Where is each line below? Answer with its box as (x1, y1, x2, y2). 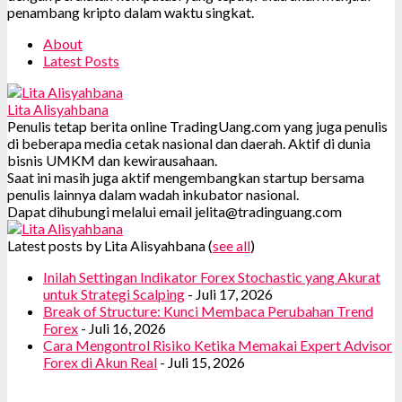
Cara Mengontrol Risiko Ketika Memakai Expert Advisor (43, 336, 392, 354)
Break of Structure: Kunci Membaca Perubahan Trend (43, 301, 373, 319)
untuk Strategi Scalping (43, 284, 185, 302)
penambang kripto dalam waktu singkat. (7, 3, 254, 21)
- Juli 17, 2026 (185, 284, 273, 302)
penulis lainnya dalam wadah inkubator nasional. (7, 185, 299, 203)
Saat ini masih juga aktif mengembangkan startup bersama (7, 168, 364, 186)
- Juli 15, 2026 (157, 353, 245, 371)
